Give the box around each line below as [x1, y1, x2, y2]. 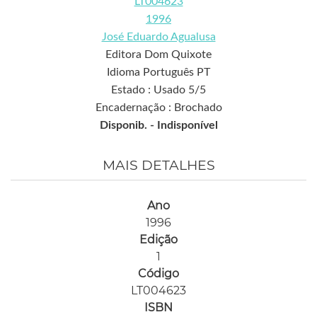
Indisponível [156, 120, 218, 132]
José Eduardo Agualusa [101, 31, 216, 43]
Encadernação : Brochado [95, 102, 222, 114]
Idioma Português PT [107, 67, 210, 79]
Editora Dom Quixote [105, 49, 212, 61]
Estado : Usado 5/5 [111, 84, 206, 96]
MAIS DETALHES [102, 157, 215, 174]
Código [138, 267, 179, 281]
